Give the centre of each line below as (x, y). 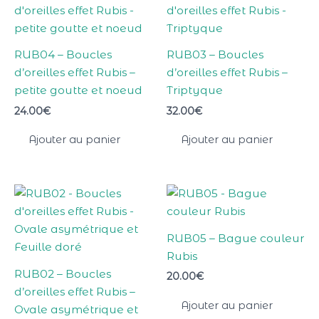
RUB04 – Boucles (63, 55)
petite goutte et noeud (78, 90)
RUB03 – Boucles (215, 55)
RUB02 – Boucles (63, 273)
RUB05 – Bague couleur (236, 238)
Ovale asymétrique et (76, 309)
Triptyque (195, 90)
